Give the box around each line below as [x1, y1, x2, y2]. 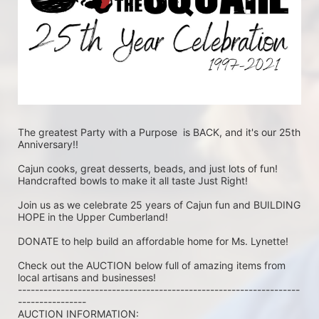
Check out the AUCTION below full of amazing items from [18, 258, 286, 271]
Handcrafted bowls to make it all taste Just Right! [18, 174, 248, 187]
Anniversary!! [18, 137, 78, 150]
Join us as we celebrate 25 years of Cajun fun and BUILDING [18, 198, 300, 211]
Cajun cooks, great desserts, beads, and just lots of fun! [18, 162, 278, 174]
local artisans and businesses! [18, 271, 156, 283]
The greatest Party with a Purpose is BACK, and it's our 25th [18, 125, 300, 138]
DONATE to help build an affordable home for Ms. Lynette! [18, 234, 288, 247]
